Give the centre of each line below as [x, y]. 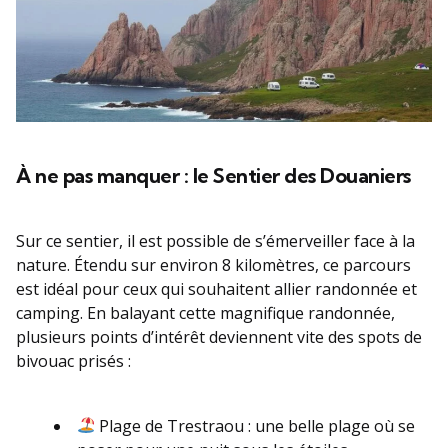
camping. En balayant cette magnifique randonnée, [205, 312]
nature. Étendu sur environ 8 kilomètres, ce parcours [213, 264]
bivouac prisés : [73, 360]
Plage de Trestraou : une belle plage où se [255, 425]
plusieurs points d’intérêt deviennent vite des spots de [219, 336]
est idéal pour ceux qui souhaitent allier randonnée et [216, 288]
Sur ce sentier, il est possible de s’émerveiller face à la [215, 240]
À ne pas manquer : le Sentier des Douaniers [213, 175]
